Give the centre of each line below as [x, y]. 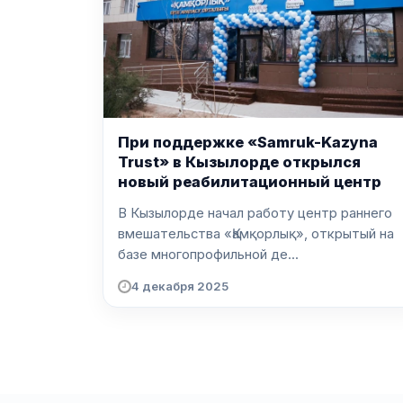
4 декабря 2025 [180, 287]
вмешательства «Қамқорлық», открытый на [256, 233]
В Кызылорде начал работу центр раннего [255, 213]
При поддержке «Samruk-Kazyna [248, 143]
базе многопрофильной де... [208, 254]
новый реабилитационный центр [250, 182]
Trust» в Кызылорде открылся [239, 162]
